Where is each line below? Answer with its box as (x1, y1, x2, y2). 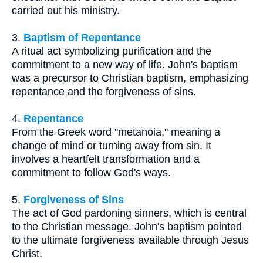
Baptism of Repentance (23, 31, 141, 43)
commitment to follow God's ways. (12, 166, 171, 178)
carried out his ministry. (12, 4, 120, 16)
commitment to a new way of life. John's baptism (12, 58, 238, 70)
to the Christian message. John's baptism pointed (12, 220, 242, 232)
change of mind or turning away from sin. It (12, 139, 211, 151)
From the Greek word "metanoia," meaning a (12, 126, 220, 138)
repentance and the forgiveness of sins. (12, 85, 196, 97)
